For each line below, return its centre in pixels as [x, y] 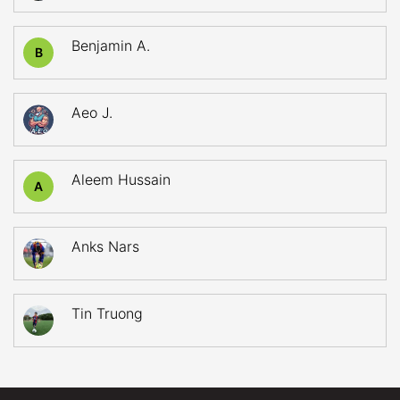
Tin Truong [107, 313]
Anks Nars [105, 246]
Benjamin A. [111, 46]
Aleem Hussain [121, 179]
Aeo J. [92, 112]
